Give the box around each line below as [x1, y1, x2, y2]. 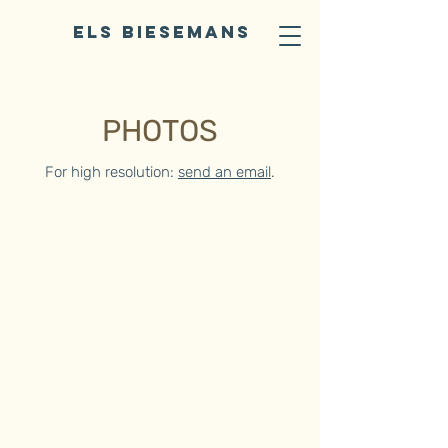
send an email [178, 163, 271, 181]
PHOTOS [102, 113, 218, 149]
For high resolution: [45, 163, 178, 181]
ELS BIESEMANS [73, 21, 251, 43]
